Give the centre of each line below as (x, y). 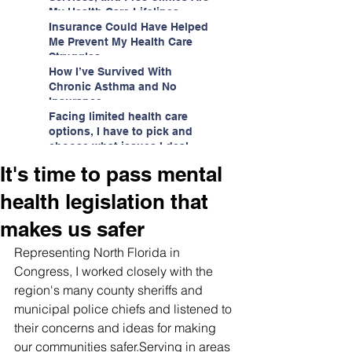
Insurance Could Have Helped (128, 26)
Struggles (75, 56)
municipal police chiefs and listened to (125, 308)
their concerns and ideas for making (117, 327)
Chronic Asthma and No (113, 86)
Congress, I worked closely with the (115, 271)
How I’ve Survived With (110, 71)
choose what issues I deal (119, 146)
